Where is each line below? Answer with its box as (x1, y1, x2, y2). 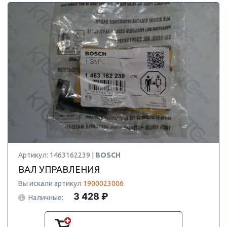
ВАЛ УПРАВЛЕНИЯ (18, 164, 100, 174)
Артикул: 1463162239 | (18, 151, 95, 159)
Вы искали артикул (18, 179, 83, 187)
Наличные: (28, 193, 63, 202)
